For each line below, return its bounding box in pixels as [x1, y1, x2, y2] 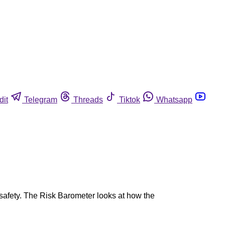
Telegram [24, 95, 57, 104]
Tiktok [119, 95, 140, 104]
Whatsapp [156, 95, 192, 104]
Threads [73, 95, 103, 104]
